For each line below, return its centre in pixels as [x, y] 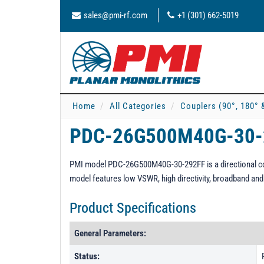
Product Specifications [133, 208]
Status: [87, 256]
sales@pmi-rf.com [115, 15]
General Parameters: [110, 233]
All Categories [138, 106]
